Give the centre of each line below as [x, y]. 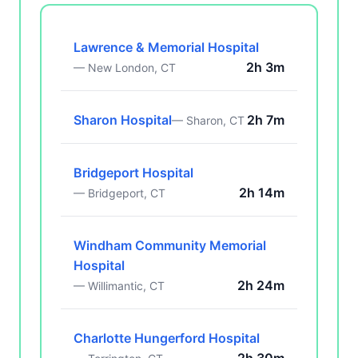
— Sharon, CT [208, 120]
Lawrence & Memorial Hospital [166, 47]
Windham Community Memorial [170, 245]
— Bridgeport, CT [119, 193]
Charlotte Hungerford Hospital [167, 338]
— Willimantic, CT [119, 286]
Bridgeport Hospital [133, 173]
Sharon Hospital [123, 120]
